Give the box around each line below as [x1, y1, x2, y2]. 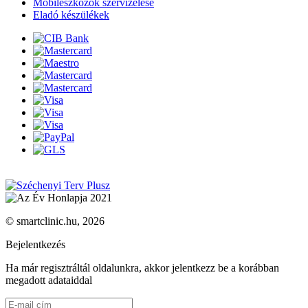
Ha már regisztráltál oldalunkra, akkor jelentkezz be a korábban [5, 261, 279, 274]
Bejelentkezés [5, 238, 65, 250]
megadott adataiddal [5, 274, 92, 286]
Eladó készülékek [33, 8, 109, 21]
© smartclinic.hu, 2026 [5, 214, 104, 227]
